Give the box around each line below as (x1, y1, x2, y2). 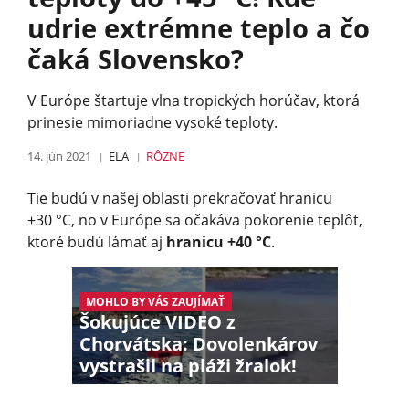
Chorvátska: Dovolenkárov (79, 330, 318, 356)
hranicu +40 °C (166, 231, 271, 252)
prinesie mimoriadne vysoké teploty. (27, 111, 278, 132)
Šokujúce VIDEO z (79, 309, 236, 334)
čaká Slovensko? (27, 40, 244, 77)
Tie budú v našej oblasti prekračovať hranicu (27, 187, 332, 208)
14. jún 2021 (27, 147, 91, 164)
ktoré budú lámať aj (27, 231, 166, 252)
